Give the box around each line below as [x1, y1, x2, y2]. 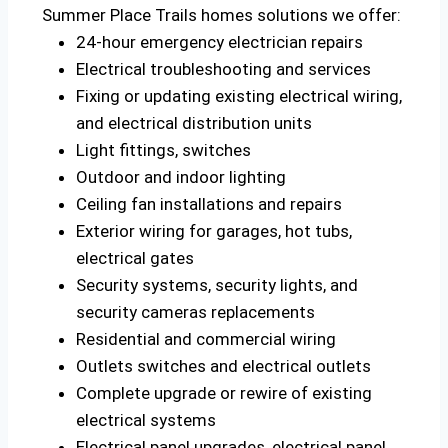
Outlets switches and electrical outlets [76, 356, 371, 377]
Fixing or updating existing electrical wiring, [76, 86, 402, 107]
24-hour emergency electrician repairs [76, 32, 363, 53]
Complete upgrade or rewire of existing [76, 383, 372, 404]
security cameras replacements [76, 302, 315, 323]
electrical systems [76, 410, 216, 431]
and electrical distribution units [76, 113, 312, 134]
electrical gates [76, 248, 194, 269]
